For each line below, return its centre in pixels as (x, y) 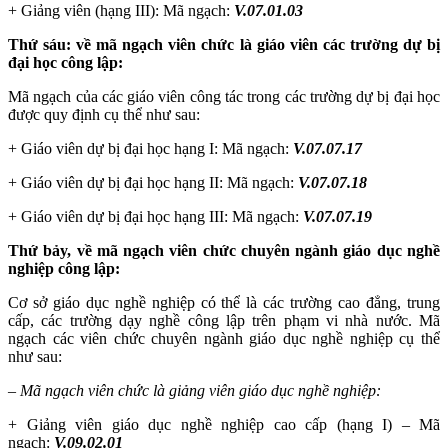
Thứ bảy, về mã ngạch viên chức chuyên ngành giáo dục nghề (224, 250)
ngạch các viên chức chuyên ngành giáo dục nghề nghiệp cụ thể (224, 338)
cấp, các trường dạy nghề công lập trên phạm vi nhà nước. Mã (224, 320)
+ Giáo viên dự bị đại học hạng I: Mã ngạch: (150, 148)
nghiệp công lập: (64, 268)
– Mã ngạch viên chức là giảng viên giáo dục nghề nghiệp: (194, 390)
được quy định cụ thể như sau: (104, 114)
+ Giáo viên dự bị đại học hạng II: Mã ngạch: (153, 182)
